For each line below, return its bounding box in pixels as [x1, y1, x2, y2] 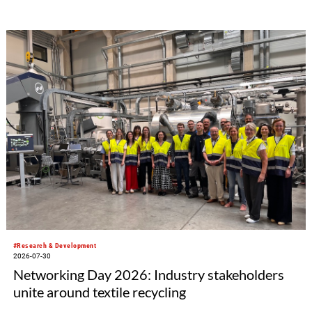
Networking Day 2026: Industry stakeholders [13, 265, 284, 283]
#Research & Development [13, 242, 97, 250]
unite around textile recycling [13, 283, 186, 300]
